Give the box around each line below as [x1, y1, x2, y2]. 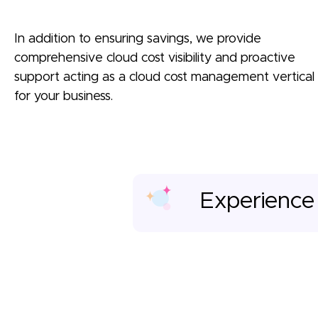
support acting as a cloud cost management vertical [14, 71, 314, 84]
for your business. [14, 90, 113, 104]
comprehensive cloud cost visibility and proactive [14, 52, 295, 65]
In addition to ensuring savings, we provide [14, 33, 261, 46]
